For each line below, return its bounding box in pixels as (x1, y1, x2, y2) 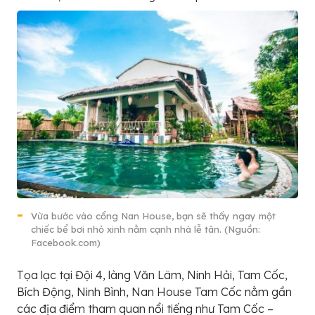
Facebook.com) (31, 236, 101, 248)
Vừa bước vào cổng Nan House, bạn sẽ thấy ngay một (31, 210, 276, 221)
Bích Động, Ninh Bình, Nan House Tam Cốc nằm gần (17, 284, 292, 299)
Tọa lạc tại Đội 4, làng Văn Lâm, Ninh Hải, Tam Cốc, (17, 267, 288, 282)
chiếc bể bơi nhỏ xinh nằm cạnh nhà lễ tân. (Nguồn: (31, 223, 260, 235)
